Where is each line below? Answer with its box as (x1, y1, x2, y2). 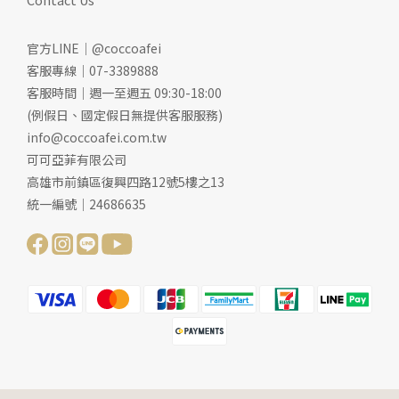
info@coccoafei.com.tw (27, 128, 167, 147)
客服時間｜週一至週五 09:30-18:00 (27, 84, 222, 102)
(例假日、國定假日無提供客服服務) (27, 106, 223, 125)
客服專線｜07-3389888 (27, 61, 159, 80)
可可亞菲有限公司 (27, 151, 126, 169)
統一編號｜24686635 (27, 195, 146, 214)
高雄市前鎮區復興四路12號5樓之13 (27, 173, 224, 191)
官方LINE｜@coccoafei (27, 39, 161, 58)
